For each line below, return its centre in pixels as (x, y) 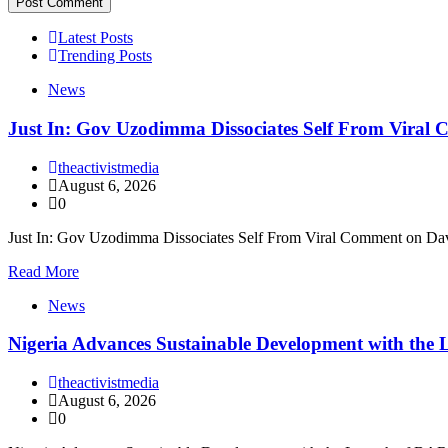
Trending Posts (105, 56)
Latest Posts (95, 38)
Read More (43, 271)
